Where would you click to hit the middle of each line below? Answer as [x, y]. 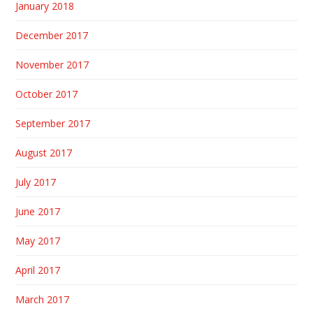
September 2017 [53, 124]
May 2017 [38, 241]
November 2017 [52, 65]
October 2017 [47, 94]
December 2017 [52, 36]
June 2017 [38, 212]
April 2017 [38, 270]
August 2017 [44, 153]
